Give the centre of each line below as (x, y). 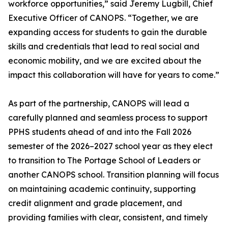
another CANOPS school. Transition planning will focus (113, 175)
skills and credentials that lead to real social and (104, 47)
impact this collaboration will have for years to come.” (114, 75)
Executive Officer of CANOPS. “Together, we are (103, 18)
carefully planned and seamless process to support (108, 118)
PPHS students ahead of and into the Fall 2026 (100, 132)
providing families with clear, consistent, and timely (108, 218)
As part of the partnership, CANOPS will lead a (99, 104)
